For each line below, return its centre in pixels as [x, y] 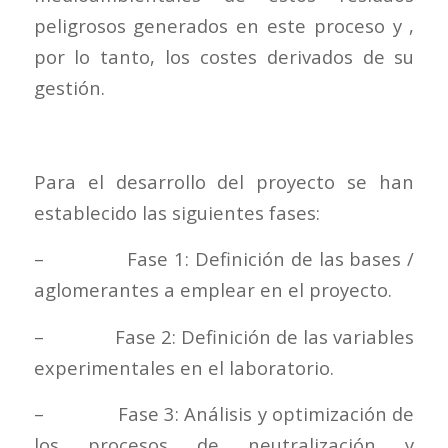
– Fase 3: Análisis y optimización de [224, 414]
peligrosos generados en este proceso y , [224, 26]
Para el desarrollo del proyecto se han [224, 181]
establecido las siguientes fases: [176, 212]
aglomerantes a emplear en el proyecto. [212, 290]
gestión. [69, 88]
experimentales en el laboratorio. [183, 367]
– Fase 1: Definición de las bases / [224, 259]
